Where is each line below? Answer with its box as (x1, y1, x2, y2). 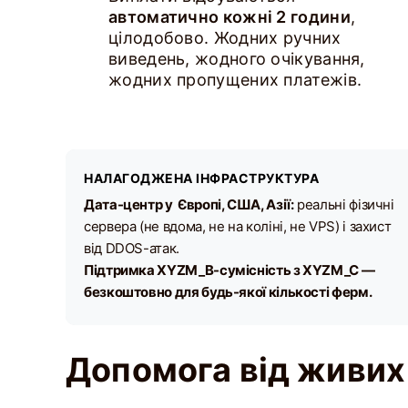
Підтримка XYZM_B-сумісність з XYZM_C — (84, 261, 375, 279)
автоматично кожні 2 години (108, 7, 351, 26)
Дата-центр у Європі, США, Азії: (84, 196, 294, 213)
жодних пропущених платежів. (108, 70, 362, 89)
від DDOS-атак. (84, 240, 179, 257)
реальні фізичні (293, 196, 394, 213)
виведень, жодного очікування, (108, 49, 365, 68)
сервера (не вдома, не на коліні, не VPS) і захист (84, 218, 392, 235)
